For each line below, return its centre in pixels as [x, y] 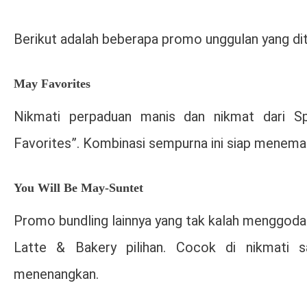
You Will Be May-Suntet [78, 187]
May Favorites [52, 83]
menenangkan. [56, 274]
